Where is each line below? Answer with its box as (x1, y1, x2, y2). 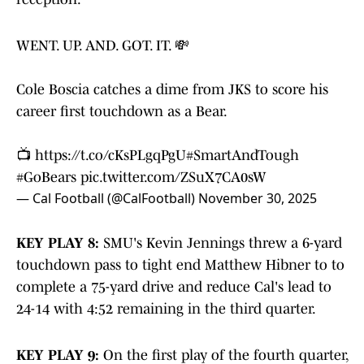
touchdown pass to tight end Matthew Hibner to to (16, 257, 344, 274)
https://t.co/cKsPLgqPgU (35, 147, 186, 164)
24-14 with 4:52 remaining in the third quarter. (16, 301, 316, 318)
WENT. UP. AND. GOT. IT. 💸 (16, 37, 189, 54)
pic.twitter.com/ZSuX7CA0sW (80, 169, 266, 186)
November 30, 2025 (198, 189, 317, 208)
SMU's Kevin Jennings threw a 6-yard (103, 235, 342, 252)
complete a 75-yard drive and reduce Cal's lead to (16, 279, 331, 296)
